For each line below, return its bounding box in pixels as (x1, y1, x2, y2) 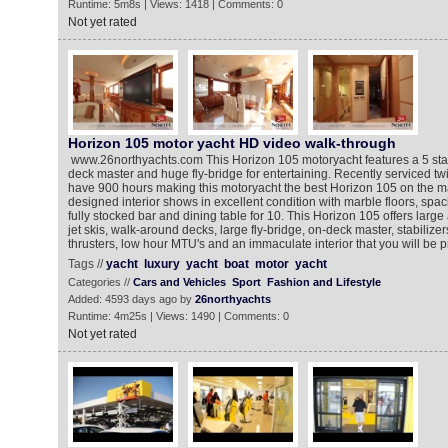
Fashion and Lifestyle (266, 276, 381, 288)
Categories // (67, 276, 133, 288)
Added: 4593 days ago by (67, 293, 195, 305)
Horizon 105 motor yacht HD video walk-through (67, 135, 396, 151)
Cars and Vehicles (132, 276, 226, 288)
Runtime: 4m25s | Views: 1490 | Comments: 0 (67, 310, 289, 322)
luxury (143, 257, 180, 271)
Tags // (67, 257, 106, 271)
